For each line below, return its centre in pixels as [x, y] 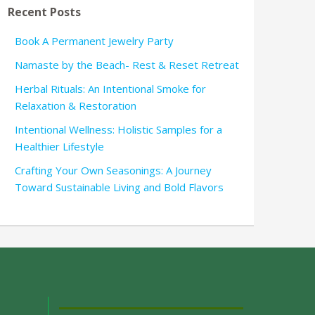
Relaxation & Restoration [76, 105]
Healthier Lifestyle [59, 146]
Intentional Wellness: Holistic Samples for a [118, 129]
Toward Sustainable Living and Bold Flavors [119, 187]
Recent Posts [44, 12]
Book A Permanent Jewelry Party [94, 40]
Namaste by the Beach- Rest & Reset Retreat [127, 64]
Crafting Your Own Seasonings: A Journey [113, 170]
